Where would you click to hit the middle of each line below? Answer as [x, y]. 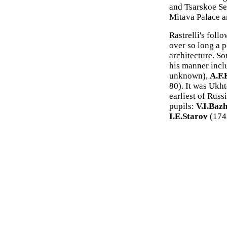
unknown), [190, 76]
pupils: [183, 106]
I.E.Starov [188, 116]
